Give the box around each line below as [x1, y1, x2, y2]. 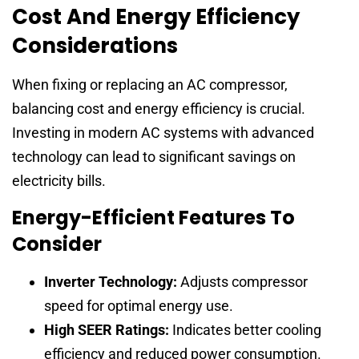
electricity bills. [12, 171, 106, 189]
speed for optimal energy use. [44, 296, 233, 314]
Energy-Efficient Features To [12, 204, 295, 231]
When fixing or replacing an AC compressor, [12, 75, 288, 93]
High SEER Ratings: [44, 321, 169, 338]
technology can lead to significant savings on [12, 147, 296, 165]
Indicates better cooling [169, 321, 321, 338]
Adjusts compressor [177, 272, 308, 290]
